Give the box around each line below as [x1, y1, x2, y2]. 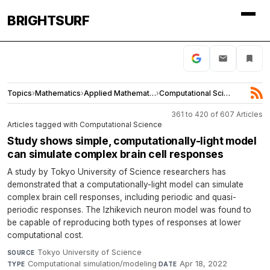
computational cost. [7, 230, 83, 240]
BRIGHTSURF [7, 13, 89, 28]
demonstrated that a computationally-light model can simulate [7, 179, 243, 189]
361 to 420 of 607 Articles [171, 109, 263, 119]
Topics [7, 88, 32, 98]
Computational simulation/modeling [28, 259, 157, 268]
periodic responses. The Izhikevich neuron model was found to [7, 204, 251, 215]
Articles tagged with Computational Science [7, 119, 162, 129]
